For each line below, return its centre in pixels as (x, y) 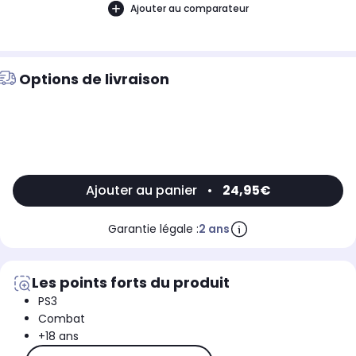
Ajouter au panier (141, 190)
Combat (62, 319)
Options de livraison (94, 79)
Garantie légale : (153, 229)
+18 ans (58, 336)
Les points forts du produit (131, 282)
